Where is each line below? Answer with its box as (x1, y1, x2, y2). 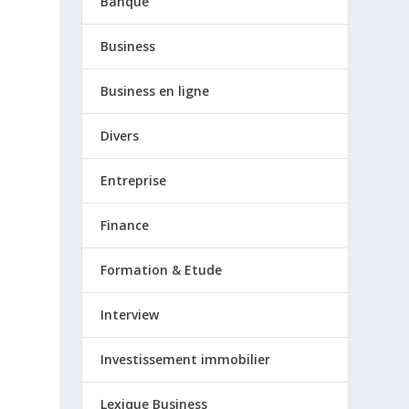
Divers (100, 126, 140, 144)
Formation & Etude (100, 260, 223, 278)
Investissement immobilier (100, 350, 271, 368)
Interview (100, 305, 160, 323)
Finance (100, 215, 150, 234)
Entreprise (100, 171, 167, 189)
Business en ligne (100, 81, 210, 100)
